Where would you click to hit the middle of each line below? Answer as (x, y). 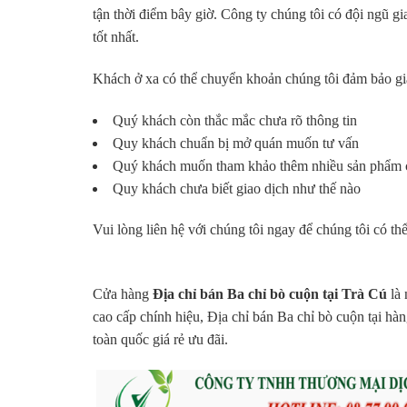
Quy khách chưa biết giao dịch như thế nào (237, 188)
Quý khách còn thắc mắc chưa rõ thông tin (235, 120)
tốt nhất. (116, 36)
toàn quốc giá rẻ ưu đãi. (160, 340)
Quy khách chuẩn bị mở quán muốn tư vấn (236, 143)
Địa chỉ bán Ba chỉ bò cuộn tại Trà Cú (270, 294)
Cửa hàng (123, 294)
